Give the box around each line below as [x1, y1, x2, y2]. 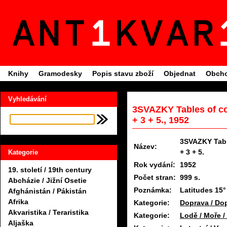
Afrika [8, 198, 28, 206]
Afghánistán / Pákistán [8, 187, 87, 196]
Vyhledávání [8, 95, 47, 103]
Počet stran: [134, 173, 176, 182]
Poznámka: [134, 186, 172, 195]
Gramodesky [39, 69, 82, 78]
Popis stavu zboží [92, 69, 154, 78]
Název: [134, 142, 157, 151]
